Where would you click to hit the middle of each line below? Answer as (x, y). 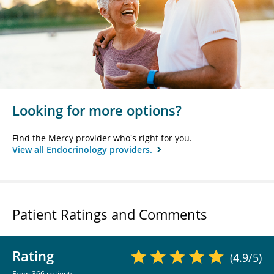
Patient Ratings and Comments (110, 214)
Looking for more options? (97, 110)
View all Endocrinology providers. (83, 149)
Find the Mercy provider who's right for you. (102, 138)
